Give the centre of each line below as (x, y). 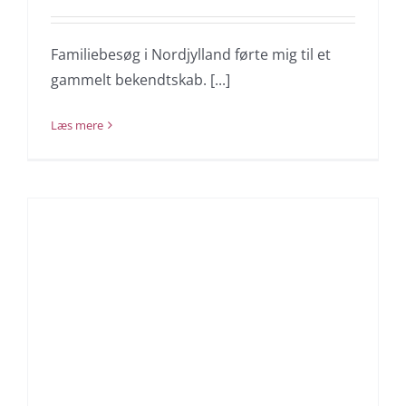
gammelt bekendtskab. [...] (140, 80)
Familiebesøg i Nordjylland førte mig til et (191, 54)
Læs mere (77, 125)
